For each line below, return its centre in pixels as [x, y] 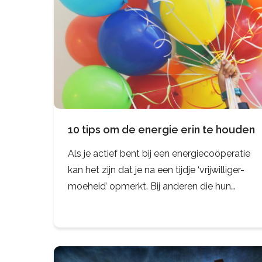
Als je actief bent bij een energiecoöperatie [159, 154]
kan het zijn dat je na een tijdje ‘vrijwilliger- [156, 170]
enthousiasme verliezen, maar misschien [154, 203]
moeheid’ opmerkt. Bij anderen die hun [149, 187]
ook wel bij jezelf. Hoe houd [127, 219]
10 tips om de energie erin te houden [161, 130]
